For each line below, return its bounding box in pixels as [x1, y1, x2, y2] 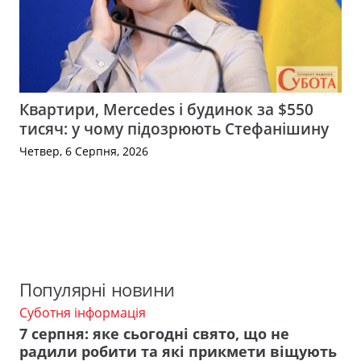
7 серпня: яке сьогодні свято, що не [19, 324, 289, 344]
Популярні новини [19, 276, 175, 302]
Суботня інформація [19, 303, 146, 322]
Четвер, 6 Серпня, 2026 [19, 143, 148, 160]
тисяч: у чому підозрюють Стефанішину [19, 118, 329, 140]
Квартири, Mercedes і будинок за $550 [19, 98, 313, 121]
